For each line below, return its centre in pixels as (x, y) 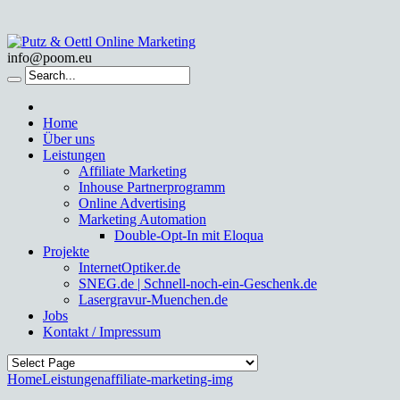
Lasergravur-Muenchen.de (153, 300)
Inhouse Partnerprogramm (152, 187)
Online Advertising (132, 203)
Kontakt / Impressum (102, 332)
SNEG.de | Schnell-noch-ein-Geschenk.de (198, 283)
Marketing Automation (142, 219)
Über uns (69, 139)
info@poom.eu (50, 58)
